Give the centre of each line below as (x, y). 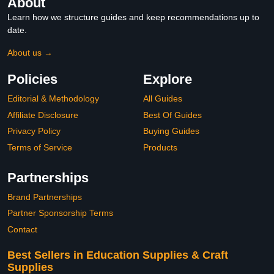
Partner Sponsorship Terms (60, 213)
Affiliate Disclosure (43, 115)
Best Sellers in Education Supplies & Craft (118, 255)
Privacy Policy (34, 131)
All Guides (163, 99)
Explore (168, 80)
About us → (30, 53)
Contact (22, 229)
